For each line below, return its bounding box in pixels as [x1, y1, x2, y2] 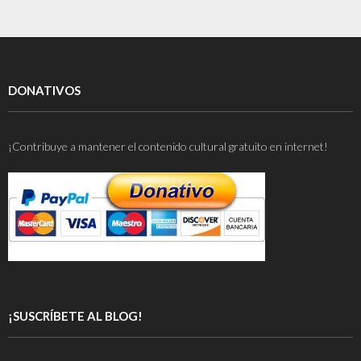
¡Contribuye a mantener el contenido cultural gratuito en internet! [8, 139, 328, 153]
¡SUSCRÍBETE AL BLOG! [8, 308, 143, 323]
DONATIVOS [8, 82, 81, 98]
